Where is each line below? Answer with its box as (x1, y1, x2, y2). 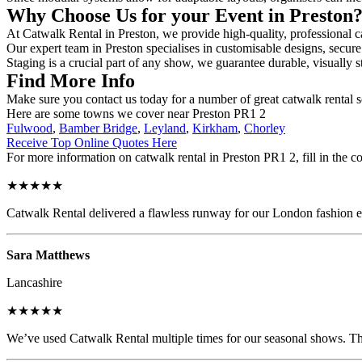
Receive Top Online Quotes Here (6, 135, 177, 149)
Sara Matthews (6, 247, 90, 262)
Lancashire (6, 275, 62, 289)
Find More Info (6, 69, 135, 91)
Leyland (144, 120, 186, 135)
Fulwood (6, 120, 53, 135)
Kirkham (192, 120, 238, 135)
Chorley (244, 120, 285, 135)
